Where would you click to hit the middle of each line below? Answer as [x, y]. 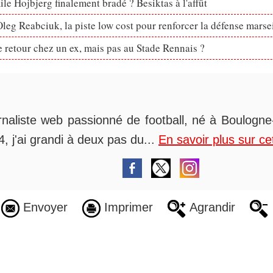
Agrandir [210, 207]
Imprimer [126, 207]
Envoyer [43, 207]
